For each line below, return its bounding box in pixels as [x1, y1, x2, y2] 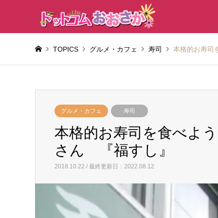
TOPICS [53, 45, 78, 53]
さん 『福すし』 [54, 142, 173, 158]
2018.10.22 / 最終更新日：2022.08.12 [54, 163, 154, 170]
